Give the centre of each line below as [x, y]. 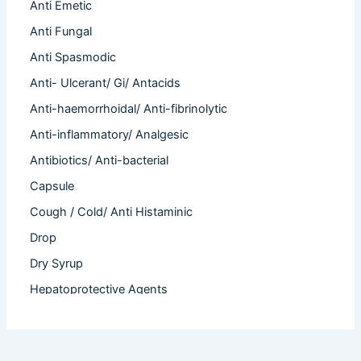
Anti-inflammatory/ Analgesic [110, 134]
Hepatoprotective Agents [99, 289]
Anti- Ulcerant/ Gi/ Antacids [106, 83]
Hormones [59, 315]
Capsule [52, 186]
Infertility [54, 340]
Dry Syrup [57, 263]
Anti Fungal [61, 32]
